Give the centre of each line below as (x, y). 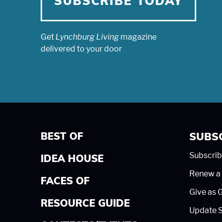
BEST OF (62, 137)
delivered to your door (81, 49)
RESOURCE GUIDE (85, 204)
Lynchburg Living (87, 37)
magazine (138, 37)
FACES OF (65, 182)
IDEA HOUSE (72, 159)
